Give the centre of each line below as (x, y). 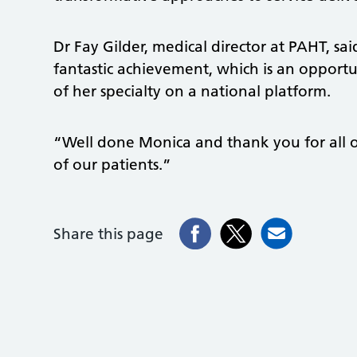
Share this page (109, 234)
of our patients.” (113, 165)
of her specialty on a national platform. (192, 92)
